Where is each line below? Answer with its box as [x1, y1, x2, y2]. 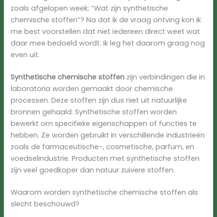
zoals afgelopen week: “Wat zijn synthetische [11, 3, 169, 13]
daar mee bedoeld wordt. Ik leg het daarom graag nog [11, 38, 205, 48]
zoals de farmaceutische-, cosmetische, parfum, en [11, 141, 195, 152]
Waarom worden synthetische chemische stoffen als [11, 187, 199, 197]
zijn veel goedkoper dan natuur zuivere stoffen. [11, 165, 175, 175]
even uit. [11, 49, 40, 60]
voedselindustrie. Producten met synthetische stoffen [11, 153, 200, 163]
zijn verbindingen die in [124, 72, 205, 82]
